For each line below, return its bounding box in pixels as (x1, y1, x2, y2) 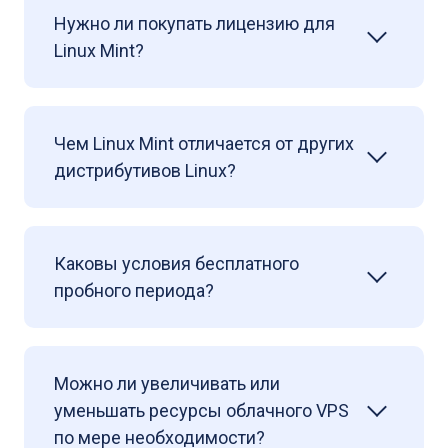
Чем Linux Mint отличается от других (54, 133, 354, 154)
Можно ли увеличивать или (54, 373, 280, 394)
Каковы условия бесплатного (54, 253, 299, 274)
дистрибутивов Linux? (54, 160, 236, 181)
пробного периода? (54, 280, 214, 301)
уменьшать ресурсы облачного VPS (54, 400, 349, 421)
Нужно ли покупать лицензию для (54, 13, 335, 34)
